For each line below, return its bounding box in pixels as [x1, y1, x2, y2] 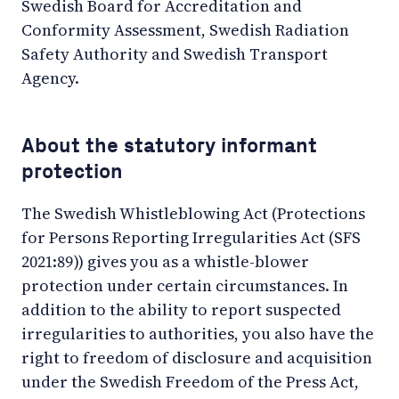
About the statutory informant [21, 132, 317, 158]
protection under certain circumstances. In [21, 273, 348, 297]
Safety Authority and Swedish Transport [21, 42, 328, 65]
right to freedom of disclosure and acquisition [21, 346, 372, 369]
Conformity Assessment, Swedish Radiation [21, 18, 349, 41]
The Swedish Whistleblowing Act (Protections [21, 201, 365, 224]
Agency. [21, 66, 79, 89]
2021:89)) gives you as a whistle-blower [21, 249, 309, 273]
